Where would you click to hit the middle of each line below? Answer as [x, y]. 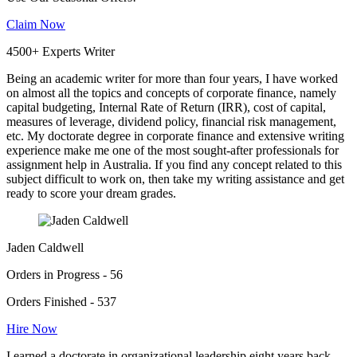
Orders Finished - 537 [61, 302]
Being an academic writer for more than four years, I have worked [172, 79]
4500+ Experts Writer [61, 52]
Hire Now [32, 329]
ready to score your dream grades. [91, 194]
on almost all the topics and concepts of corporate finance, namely [171, 93]
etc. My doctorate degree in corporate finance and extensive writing [175, 136]
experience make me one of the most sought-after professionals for [173, 151]
